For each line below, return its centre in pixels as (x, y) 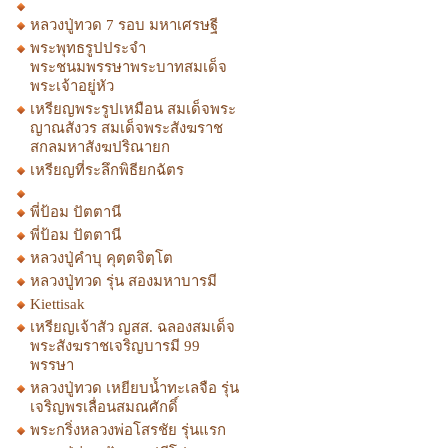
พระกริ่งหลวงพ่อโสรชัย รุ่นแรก (128, 430)
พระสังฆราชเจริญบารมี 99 (115, 346)
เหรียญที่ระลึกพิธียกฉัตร (107, 170)
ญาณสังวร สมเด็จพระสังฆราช (126, 128)
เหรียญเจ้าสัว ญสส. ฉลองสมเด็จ (132, 327)
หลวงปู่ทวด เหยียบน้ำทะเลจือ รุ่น (134, 388)
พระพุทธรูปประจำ (88, 48)
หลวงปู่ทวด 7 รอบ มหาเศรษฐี (124, 25)
